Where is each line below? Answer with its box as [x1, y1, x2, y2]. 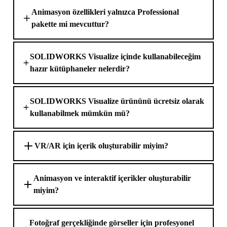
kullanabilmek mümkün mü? [30, 109, 130, 118]
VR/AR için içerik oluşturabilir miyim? [34, 141, 168, 150]
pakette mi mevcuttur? [31, 20, 109, 28]
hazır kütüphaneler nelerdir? [30, 64, 130, 73]
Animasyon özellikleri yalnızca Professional [31, 8, 179, 16]
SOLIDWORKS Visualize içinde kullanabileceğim [30, 52, 201, 61]
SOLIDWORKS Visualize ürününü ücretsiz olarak [30, 97, 205, 105]
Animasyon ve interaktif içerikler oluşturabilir [33, 174, 192, 182]
